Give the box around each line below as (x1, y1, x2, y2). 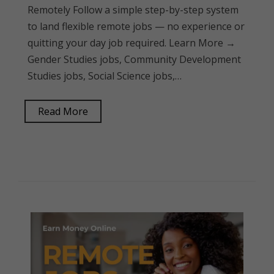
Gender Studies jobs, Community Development (28, 53, 241, 66)
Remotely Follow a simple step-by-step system (28, 3, 239, 17)
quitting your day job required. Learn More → (28, 36, 235, 50)
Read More (38, 105, 88, 118)
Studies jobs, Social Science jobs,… (28, 69, 182, 83)
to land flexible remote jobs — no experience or (28, 20, 245, 33)
